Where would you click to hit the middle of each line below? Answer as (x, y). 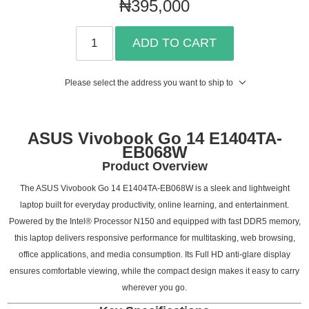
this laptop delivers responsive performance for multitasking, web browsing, (154, 238)
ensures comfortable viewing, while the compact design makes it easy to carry (154, 271)
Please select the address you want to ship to (149, 82)
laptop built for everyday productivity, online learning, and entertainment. (154, 205)
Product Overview (154, 166)
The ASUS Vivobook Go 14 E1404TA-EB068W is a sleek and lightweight (154, 188)
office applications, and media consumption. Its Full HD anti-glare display (154, 254)
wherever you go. (154, 287)
